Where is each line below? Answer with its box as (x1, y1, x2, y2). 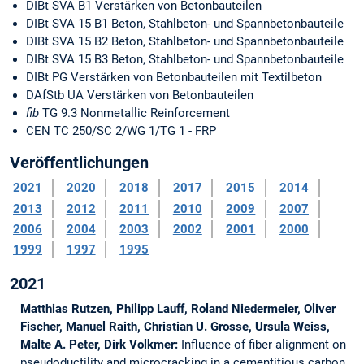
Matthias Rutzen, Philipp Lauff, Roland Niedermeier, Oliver (19, 301, 336, 317)
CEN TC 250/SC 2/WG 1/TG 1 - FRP (26, 123, 216, 139)
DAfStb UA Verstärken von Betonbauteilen (26, 88, 253, 103)
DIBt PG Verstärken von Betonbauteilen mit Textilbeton (26, 70, 322, 85)
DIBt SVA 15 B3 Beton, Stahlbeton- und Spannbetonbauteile (26, 52, 344, 67)
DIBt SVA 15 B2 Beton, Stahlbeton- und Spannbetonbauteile (26, 34, 344, 50)
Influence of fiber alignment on (180, 337, 346, 353)
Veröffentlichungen (10, 153, 149, 173)
